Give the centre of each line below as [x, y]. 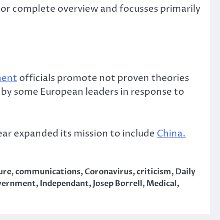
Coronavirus [109, 172]
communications [48, 172]
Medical [162, 184]
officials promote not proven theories [103, 78]
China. [171, 133]
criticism [154, 172]
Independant [64, 184]
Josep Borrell [118, 184]
